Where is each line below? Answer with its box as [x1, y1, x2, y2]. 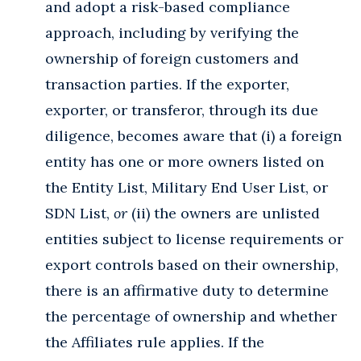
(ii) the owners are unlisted [127, 203, 320, 222]
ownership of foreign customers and [45, 48, 299, 68]
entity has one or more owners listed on [45, 151, 324, 171]
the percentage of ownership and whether [45, 306, 337, 326]
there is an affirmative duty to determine [45, 280, 329, 300]
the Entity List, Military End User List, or [45, 177, 328, 197]
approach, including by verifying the [45, 23, 299, 42]
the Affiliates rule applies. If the [45, 332, 264, 351]
